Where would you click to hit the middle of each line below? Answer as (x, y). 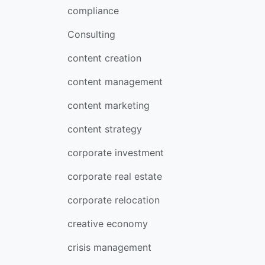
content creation (104, 58)
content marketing (109, 105)
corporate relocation (114, 200)
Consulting (91, 34)
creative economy (108, 224)
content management (115, 82)
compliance (93, 11)
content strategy (105, 129)
